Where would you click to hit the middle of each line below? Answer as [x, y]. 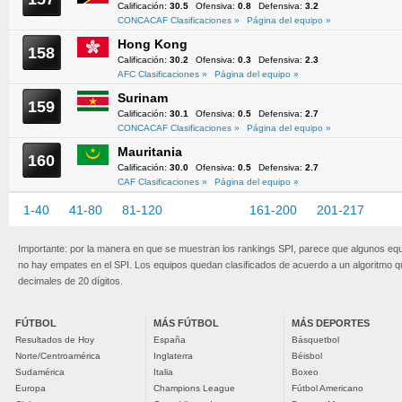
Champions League [194, 388]
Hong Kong [153, 44]
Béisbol [307, 356]
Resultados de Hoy [55, 340]
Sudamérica [40, 372]
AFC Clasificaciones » [162, 74]
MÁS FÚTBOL [186, 323]
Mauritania [150, 152]
